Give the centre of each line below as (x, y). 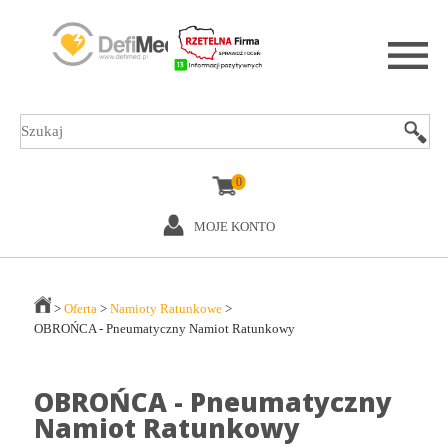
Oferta (80, 308)
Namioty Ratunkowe (165, 308)
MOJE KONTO (234, 226)
